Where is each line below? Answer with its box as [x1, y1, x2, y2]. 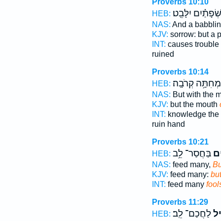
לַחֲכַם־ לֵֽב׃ [172, 208, 211, 219]
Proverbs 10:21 [151, 138, 209, 146]
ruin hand [151, 120, 185, 128]
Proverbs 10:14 [151, 68, 209, 76]
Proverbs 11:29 [151, 198, 208, 206]
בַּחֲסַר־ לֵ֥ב [172, 148, 211, 159]
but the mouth [168, 100, 220, 109]
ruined [151, 50, 174, 58]
